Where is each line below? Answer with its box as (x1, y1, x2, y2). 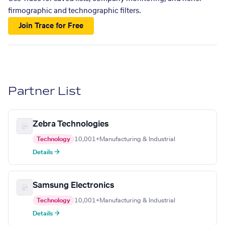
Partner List (8, 84, 82, 99)
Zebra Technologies (33, 120, 108, 129)
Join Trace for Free (19, 22, 84, 30)
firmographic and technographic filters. (8, 8, 141, 15)
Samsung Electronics (33, 181, 114, 190)
